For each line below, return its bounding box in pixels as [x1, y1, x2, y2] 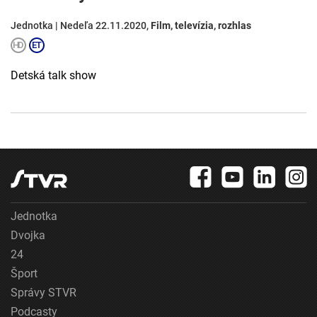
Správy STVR [11, 286, 76, 300]
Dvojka [11, 229, 45, 243]
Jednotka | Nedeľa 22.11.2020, [11, 20, 151, 32]
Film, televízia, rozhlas [151, 20, 251, 32]
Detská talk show [11, 69, 96, 83]
